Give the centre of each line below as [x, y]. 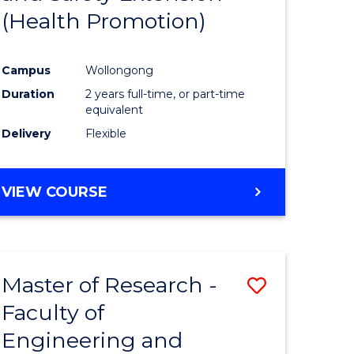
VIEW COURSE [55, 192]
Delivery [26, 133]
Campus [26, 70]
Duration [28, 94]
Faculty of [53, 312]
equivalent [115, 109]
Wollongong [120, 70]
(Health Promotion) [104, 21]
